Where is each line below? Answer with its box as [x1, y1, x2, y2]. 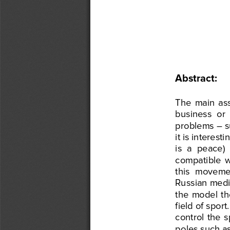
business [175, 107, 212, 119]
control [175, 210, 204, 222]
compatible [175, 154, 221, 165]
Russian [175, 176, 210, 187]
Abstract [175, 71, 215, 83]
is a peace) [175, 142, 228, 153]
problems [175, 119, 214, 130]
